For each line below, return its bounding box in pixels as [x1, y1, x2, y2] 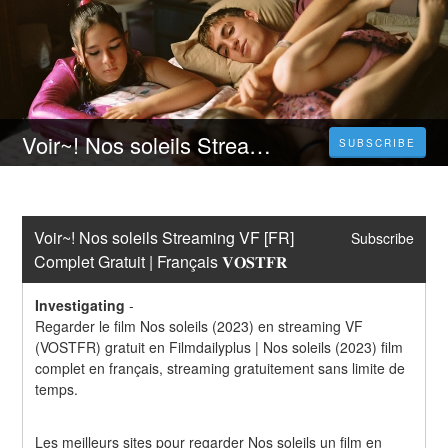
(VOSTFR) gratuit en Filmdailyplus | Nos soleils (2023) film [35, 337, 404, 358]
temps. [35, 379, 79, 400]
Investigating [35, 295, 126, 316]
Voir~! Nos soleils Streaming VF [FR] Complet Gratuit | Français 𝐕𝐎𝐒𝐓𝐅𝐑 [249, 129, 272, 161]
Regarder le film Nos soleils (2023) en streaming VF [35, 316, 364, 337]
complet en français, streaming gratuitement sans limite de [35, 358, 406, 379]
